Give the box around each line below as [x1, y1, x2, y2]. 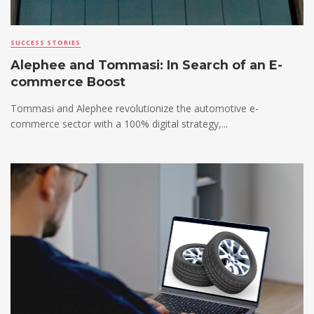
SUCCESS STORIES [11, 38, 81, 48]
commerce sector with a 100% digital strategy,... [11, 117, 228, 131]
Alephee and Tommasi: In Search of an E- [11, 57, 282, 73]
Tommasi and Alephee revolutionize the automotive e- [11, 102, 259, 116]
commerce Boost [11, 74, 125, 90]
